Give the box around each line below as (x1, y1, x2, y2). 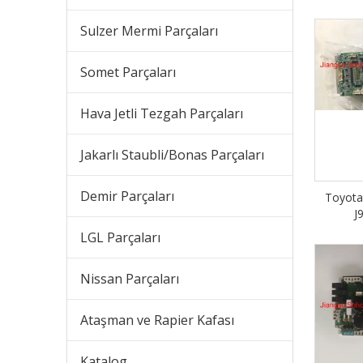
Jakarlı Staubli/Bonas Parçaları (80, 146, 264, 164)
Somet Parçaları (80, 63, 176, 82)
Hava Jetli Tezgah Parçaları (80, 105, 243, 123)
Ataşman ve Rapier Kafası (80, 311, 234, 330)
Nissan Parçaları (80, 270, 179, 288)
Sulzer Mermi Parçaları (80, 22, 218, 41)
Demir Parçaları (80, 187, 174, 206)
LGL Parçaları (80, 228, 160, 247)
